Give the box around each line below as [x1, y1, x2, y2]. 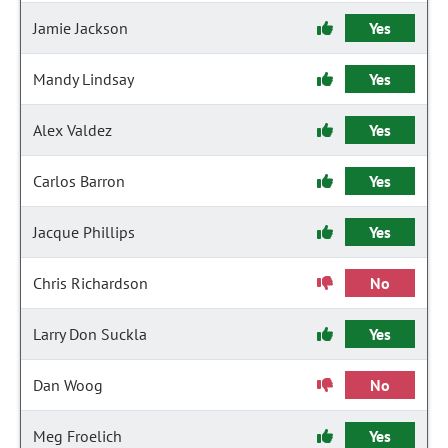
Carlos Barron [33, 171, 125, 191]
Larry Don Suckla [33, 324, 147, 344]
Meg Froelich [33, 426, 122, 446]
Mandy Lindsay [33, 69, 134, 89]
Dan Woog [33, 375, 103, 395]
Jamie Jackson [33, 18, 128, 38]
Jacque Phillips [33, 222, 135, 242]
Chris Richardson [33, 273, 148, 293]
